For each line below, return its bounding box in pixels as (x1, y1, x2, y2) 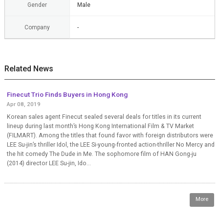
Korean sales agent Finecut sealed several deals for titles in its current (6, 113, 201, 120)
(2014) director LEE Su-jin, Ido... (6, 159, 91, 167)
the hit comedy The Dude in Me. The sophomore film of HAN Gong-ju (6, 150, 197, 157)
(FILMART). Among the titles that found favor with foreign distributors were (6, 131, 213, 139)
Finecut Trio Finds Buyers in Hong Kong (6, 90, 128, 98)
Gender (27, 1, 47, 8)
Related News (4, 64, 53, 73)
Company (24, 23, 50, 31)
